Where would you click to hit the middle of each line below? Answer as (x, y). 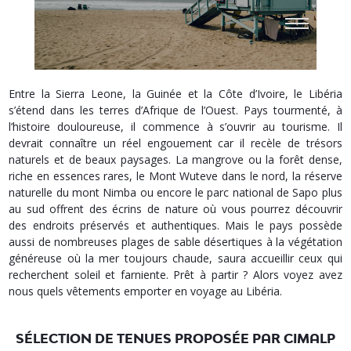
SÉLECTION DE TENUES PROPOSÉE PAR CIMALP (175, 339)
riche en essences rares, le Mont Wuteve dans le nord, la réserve (175, 176)
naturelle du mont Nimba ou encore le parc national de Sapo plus (175, 193)
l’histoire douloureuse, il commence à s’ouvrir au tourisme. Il (175, 127)
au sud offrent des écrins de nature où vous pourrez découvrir (175, 209)
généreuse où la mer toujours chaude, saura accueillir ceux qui (175, 259)
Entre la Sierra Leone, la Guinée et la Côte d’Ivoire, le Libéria (175, 94)
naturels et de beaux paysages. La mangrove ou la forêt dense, (175, 160)
